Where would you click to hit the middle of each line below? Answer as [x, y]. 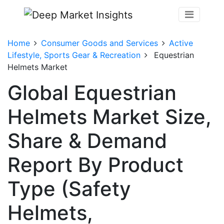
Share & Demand [87, 140]
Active [181, 43]
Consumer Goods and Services [99, 43]
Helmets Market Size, [109, 116]
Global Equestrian [92, 92]
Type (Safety [69, 188]
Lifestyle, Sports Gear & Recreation [74, 55]
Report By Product [95, 164]
